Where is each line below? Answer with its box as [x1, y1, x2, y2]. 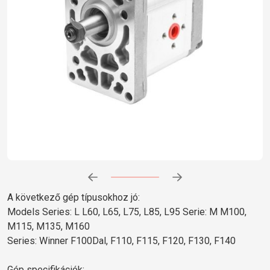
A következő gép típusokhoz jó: [7, 191, 140, 203]
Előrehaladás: [110, 177, 156, 186]
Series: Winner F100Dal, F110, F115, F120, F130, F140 [7, 234, 236, 246]
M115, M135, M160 [7, 220, 90, 232]
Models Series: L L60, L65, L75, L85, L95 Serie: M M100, [7, 206, 246, 218]
